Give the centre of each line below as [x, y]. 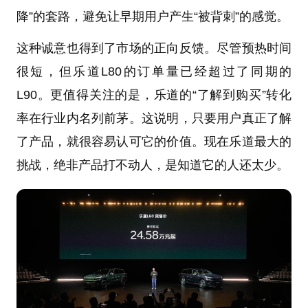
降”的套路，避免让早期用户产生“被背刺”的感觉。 [152, 16]
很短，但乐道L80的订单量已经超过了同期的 [154, 71]
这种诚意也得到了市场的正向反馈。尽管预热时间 [154, 48]
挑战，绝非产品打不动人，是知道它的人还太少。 [152, 165]
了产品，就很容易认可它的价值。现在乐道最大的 [154, 141]
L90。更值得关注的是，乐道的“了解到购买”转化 [154, 95]
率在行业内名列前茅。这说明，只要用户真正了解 [154, 118]
